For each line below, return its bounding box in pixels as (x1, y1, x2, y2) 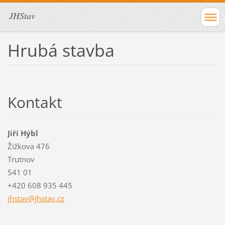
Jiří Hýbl (7, 128, 38, 138)
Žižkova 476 (7, 141, 50, 151)
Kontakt (7, 91, 62, 113)
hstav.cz (36, 193, 64, 203)
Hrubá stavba (7, 38, 115, 62)
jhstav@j (7, 193, 37, 203)
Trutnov (7, 154, 35, 164)
